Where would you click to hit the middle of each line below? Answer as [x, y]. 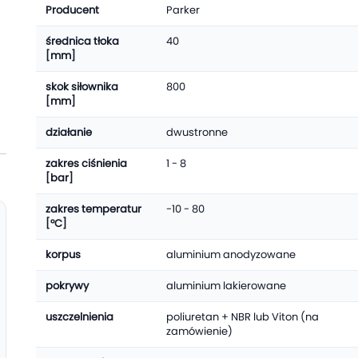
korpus [63, 255]
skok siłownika [82, 87]
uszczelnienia [79, 317]
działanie [68, 132]
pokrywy [67, 286]
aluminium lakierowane [226, 286]
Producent [72, 10]
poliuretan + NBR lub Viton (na [242, 317]
